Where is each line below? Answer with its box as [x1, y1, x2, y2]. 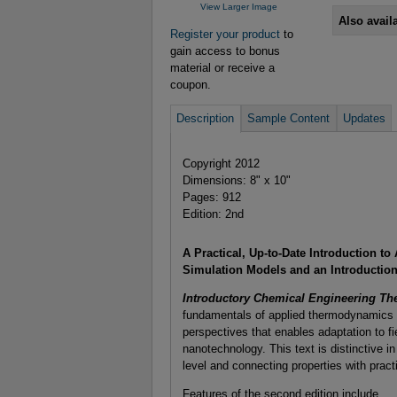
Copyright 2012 [182, 156, 260, 170]
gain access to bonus [170, 43, 280, 58]
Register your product [170, 27, 280, 41]
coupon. [170, 77, 211, 91]
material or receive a [170, 60, 275, 74]
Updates [342, 111, 385, 125]
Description [176, 111, 235, 125]
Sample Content [247, 111, 331, 125]
